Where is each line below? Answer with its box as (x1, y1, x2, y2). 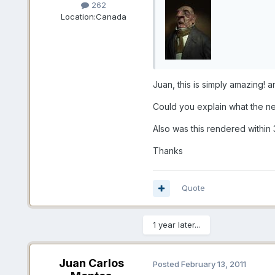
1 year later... (152, 220, 200, 230)
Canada (96, 12, 127, 22)
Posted (152, 258, 181, 269)
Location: (61, 12, 96, 22)
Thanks (152, 145, 183, 157)
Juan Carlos (58, 257, 124, 270)
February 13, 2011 (180, 258, 246, 269)
